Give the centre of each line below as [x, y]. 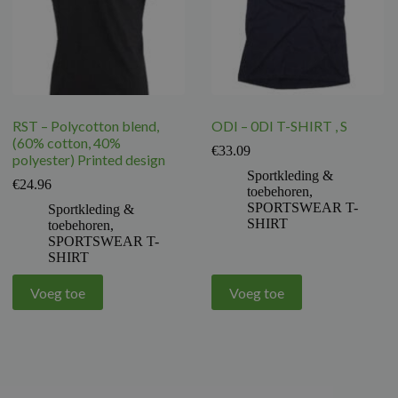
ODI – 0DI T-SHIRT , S [280, 126]
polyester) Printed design [89, 160]
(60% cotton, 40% [67, 143]
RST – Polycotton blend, [86, 126]
